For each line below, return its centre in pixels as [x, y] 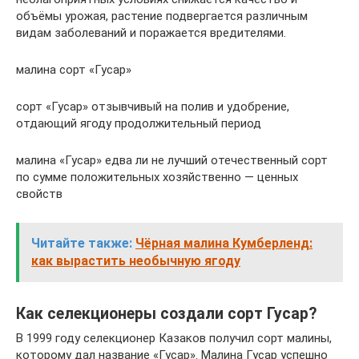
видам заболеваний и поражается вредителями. [151, 33]
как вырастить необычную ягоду [136, 261]
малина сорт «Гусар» [74, 70]
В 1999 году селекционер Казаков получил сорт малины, [174, 338]
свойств [39, 194]
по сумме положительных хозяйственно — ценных [157, 177]
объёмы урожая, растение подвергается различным [162, 16]
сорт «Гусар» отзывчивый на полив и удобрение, [153, 107]
